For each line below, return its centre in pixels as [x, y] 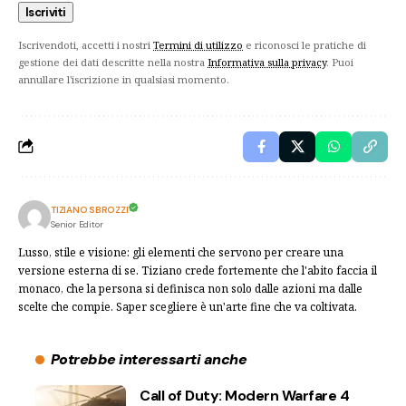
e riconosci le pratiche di [304, 44]
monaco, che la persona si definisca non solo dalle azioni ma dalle [190, 288]
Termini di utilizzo [198, 44]
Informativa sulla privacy [267, 62]
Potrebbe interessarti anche [149, 359]
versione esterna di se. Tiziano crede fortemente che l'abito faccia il [198, 270]
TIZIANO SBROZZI [90, 209]
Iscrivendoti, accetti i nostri [86, 44]
